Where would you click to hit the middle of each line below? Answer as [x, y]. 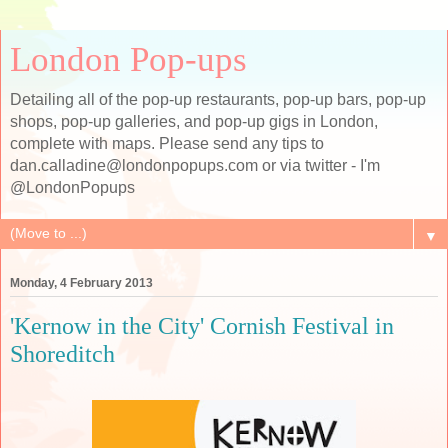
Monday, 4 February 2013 [81, 283]
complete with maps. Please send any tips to [167, 143]
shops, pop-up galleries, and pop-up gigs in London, [194, 121]
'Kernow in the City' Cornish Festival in [202, 326]
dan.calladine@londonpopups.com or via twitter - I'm [195, 165]
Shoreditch [62, 354]
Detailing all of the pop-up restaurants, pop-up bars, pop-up [218, 99]
